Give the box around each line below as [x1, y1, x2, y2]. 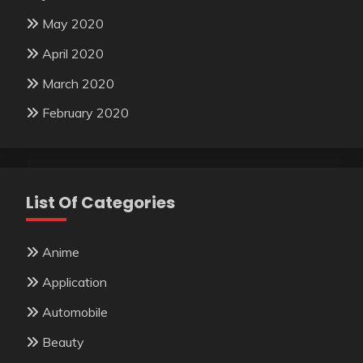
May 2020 [42, 15, 104, 32]
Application [42, 274, 107, 291]
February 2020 [42, 105, 129, 122]
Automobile [42, 303, 108, 320]
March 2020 [42, 75, 114, 92]
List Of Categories [26, 191, 175, 215]
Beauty [42, 333, 84, 350]
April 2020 [42, 45, 104, 62]
